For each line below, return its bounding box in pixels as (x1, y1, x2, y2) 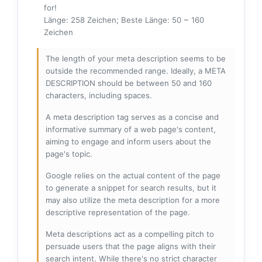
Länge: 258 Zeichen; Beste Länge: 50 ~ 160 (44, 15, 204, 25)
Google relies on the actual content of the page (46, 171, 220, 181)
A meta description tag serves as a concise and (46, 112, 219, 122)
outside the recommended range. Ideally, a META (46, 66, 226, 76)
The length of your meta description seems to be (46, 54, 226, 64)
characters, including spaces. (46, 91, 152, 101)
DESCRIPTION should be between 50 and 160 (46, 78, 212, 88)
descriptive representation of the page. (46, 208, 190, 218)
